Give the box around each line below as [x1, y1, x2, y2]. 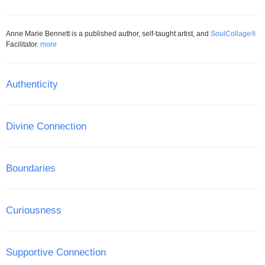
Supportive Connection [6, 246, 106, 258]
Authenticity [6, 78, 58, 90]
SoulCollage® [211, 30, 256, 38]
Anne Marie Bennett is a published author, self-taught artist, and [6, 30, 211, 38]
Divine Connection [6, 120, 86, 132]
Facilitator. [6, 40, 40, 49]
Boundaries [6, 162, 56, 174]
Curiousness [6, 204, 62, 216]
